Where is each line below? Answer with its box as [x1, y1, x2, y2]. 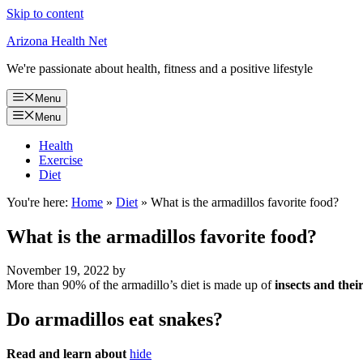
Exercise [39, 152, 83, 167]
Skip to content [6, 6, 83, 20]
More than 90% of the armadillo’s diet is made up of [6, 278, 275, 293]
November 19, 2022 [6, 263, 109, 278]
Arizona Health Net [6, 34, 107, 48]
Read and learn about [6, 347, 126, 361]
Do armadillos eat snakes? [6, 309, 223, 331]
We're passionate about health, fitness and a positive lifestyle [6, 62, 313, 75]
